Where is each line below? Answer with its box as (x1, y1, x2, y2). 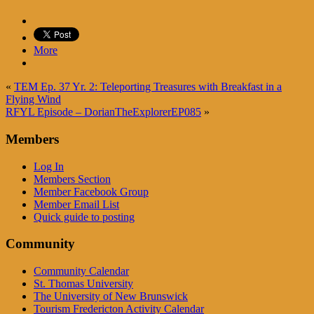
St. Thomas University (34, 278, 133, 290)
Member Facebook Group (34, 185, 149, 198)
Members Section (34, 172, 111, 185)
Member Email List (34, 198, 119, 210)
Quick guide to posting (34, 210, 135, 223)
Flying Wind (6, 93, 61, 106)
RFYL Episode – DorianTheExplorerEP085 (6, 106, 201, 118)
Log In (34, 160, 64, 172)
